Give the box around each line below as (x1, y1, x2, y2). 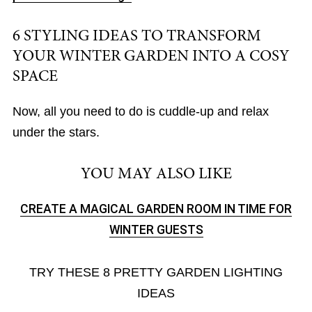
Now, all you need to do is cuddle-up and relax (12, 104, 269, 119)
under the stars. (12, 125, 100, 140)
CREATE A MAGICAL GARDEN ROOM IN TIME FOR (20, 202, 292, 217)
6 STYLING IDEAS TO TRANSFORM (12, 29, 261, 45)
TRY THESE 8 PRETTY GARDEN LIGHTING (29, 265, 283, 280)
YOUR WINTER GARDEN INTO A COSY (12, 49, 290, 65)
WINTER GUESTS (109, 223, 203, 237)
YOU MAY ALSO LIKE (80, 166, 232, 183)
